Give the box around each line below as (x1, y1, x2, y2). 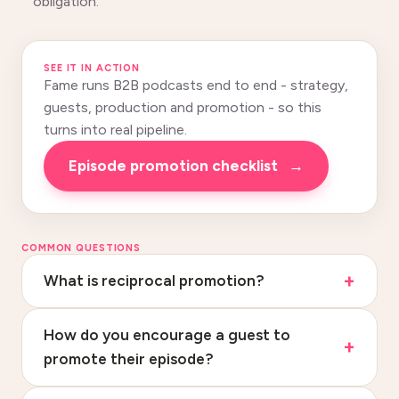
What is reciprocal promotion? (44, 272, 265, 289)
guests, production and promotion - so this (44, 99, 322, 116)
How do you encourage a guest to (44, 326, 290, 344)
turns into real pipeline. (44, 121, 187, 138)
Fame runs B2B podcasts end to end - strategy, (44, 77, 348, 94)
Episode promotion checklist (77, 157, 278, 175)
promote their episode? (44, 350, 214, 368)
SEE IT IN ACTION (44, 62, 141, 74)
